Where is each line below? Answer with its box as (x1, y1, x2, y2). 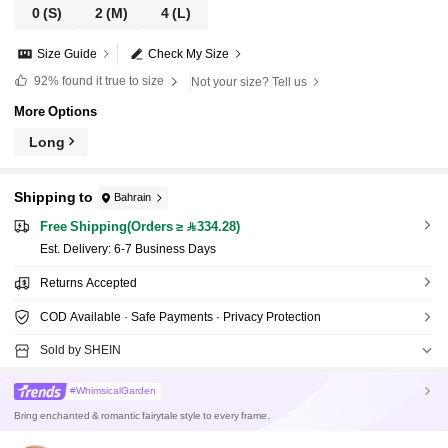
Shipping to (14, 189, 94, 206)
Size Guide (37, 47, 98, 62)
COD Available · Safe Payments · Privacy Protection (39, 310, 321, 325)
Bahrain (114, 191, 152, 205)
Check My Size (148, 47, 230, 62)
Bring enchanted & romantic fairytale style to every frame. (14, 409, 271, 422)
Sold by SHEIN (39, 343, 121, 358)
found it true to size (58, 74, 167, 89)
